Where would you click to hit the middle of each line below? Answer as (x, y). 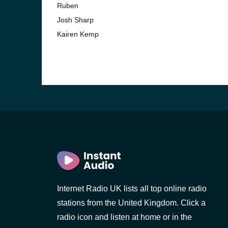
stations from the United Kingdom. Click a (131, 203)
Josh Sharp (75, 20)
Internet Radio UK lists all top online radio (132, 189)
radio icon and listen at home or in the (124, 217)
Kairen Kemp (78, 34)
